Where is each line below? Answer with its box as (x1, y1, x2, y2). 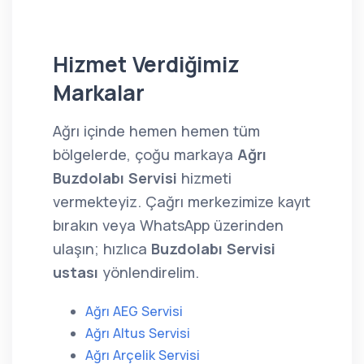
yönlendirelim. (98, 262, 199, 282)
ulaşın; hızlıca (53, 239, 151, 258)
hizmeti (177, 168, 232, 188)
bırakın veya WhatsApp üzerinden (53, 215, 284, 235)
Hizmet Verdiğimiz (53, 50, 240, 79)
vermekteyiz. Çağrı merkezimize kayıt (53, 192, 310, 211)
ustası (53, 262, 98, 282)
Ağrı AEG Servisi (85, 302, 183, 320)
